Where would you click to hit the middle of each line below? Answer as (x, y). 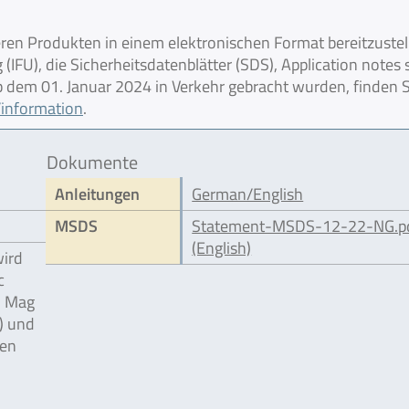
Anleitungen (98, 194)
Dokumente (93, 162)
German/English (248, 194)
